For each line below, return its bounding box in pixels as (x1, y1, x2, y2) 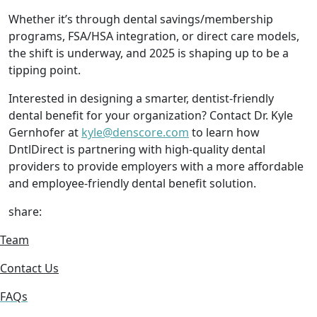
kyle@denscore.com (81, 125, 189, 140)
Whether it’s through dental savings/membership (8, 11, 273, 27)
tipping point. (8, 62, 81, 78)
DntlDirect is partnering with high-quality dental (8, 142, 265, 157)
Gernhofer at (8, 125, 81, 140)
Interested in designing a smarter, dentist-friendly (8, 91, 274, 106)
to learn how (189, 125, 260, 140)
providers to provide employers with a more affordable (8, 158, 304, 174)
